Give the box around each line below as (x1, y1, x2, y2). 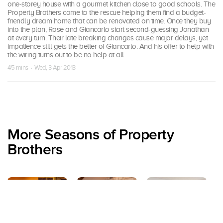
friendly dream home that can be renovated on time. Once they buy (7, 16, 211, 25)
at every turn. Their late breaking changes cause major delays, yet (7, 33, 208, 42)
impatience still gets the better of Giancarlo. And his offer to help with (7, 42, 214, 50)
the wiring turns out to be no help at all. (7, 50, 125, 59)
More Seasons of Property (7, 125, 174, 144)
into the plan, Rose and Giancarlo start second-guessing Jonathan (7, 25, 209, 33)
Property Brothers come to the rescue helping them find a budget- (7, 8, 206, 16)
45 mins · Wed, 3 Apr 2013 (7, 63, 76, 71)
